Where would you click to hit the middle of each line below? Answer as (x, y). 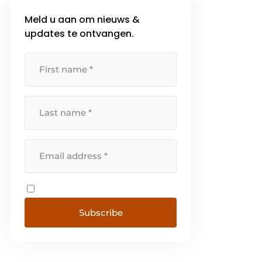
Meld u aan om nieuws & (82, 20)
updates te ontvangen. (80, 34)
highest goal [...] (63, 7)
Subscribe (101, 213)
